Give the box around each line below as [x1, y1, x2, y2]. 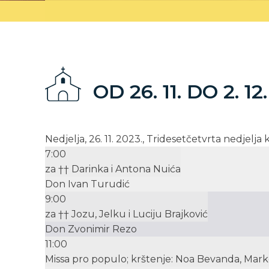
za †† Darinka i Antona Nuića [45, 163, 181, 175]
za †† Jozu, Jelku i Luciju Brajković [45, 208, 208, 220]
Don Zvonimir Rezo [45, 223, 137, 235]
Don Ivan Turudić [45, 178, 130, 190]
